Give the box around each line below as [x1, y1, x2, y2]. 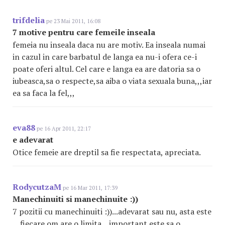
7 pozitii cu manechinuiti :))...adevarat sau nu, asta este [13, 206, 211, 217]
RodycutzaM [13, 181, 61, 192]
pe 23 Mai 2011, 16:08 [45, 18, 100, 25]
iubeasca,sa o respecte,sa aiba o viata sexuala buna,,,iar [13, 75, 212, 86]
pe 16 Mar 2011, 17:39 [61, 184, 118, 191]
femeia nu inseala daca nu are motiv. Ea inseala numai [13, 39, 205, 50]
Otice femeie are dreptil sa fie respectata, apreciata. [13, 147, 201, 158]
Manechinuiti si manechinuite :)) [13, 193, 138, 204]
